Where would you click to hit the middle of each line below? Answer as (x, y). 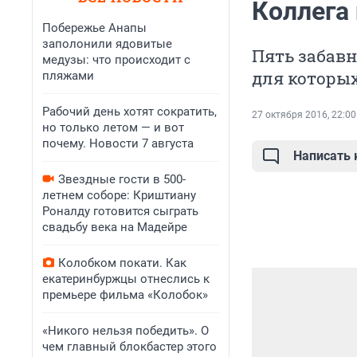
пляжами (68, 76)
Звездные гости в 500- (122, 179)
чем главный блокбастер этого (129, 347)
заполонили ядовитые (107, 44)
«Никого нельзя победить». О (126, 331)
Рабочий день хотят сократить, (129, 112)
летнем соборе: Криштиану (119, 195)
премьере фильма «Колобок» (125, 295)
